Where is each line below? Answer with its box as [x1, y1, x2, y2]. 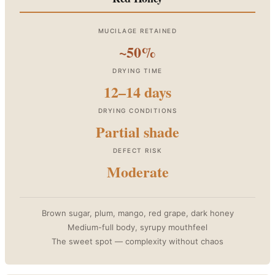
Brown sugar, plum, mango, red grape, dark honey [41, 207, 234, 218]
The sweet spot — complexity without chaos [52, 236, 223, 246]
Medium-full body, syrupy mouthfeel [68, 222, 207, 232]
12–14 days [104, 80, 171, 103]
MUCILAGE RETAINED [98, 26, 177, 34]
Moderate [106, 160, 169, 182]
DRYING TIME [112, 66, 163, 74]
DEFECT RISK [112, 146, 163, 154]
